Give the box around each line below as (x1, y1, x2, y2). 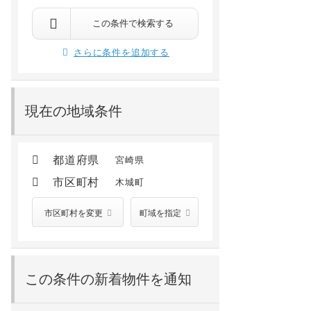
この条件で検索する (92, 18, 174, 28)
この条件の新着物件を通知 (25, 271, 192, 287)
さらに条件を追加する (74, 47, 169, 58)
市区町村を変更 (44, 208, 103, 218)
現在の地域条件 (25, 103, 122, 119)
